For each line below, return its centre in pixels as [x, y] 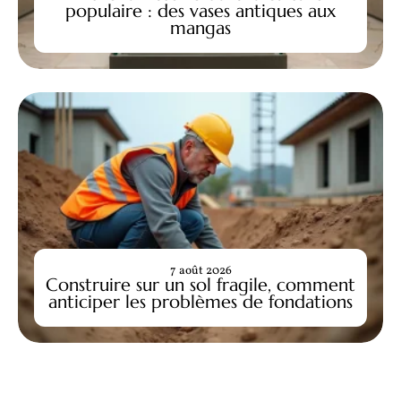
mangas [200, 28]
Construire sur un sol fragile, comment [200, 285]
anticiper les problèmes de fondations [200, 302]
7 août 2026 [200, 271]
